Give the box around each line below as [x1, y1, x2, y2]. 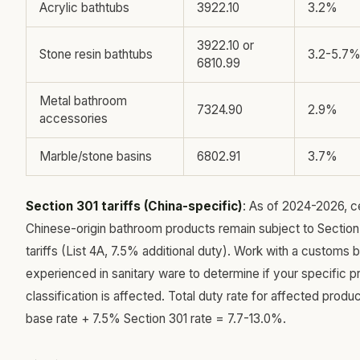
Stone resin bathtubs [39, 47, 153, 62]
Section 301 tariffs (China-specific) [26, 198, 243, 214]
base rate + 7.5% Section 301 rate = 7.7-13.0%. [26, 311, 286, 326]
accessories [39, 111, 108, 126]
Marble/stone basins [39, 149, 152, 164]
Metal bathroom [39, 93, 127, 108]
